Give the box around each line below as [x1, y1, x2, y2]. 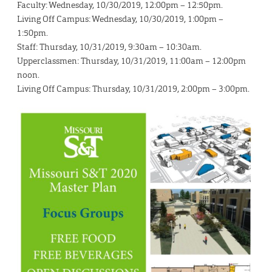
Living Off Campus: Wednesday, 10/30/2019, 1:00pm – [17, 13, 223, 25]
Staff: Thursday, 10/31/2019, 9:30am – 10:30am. [17, 41, 202, 53]
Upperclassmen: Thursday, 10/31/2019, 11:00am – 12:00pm [17, 55, 246, 67]
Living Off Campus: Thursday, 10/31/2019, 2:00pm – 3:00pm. [17, 83, 250, 95]
